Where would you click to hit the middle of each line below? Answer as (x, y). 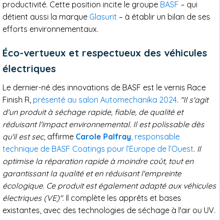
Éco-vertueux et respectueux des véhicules (105, 53)
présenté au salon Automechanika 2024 (105, 100)
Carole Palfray (103, 137)
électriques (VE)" (32, 198)
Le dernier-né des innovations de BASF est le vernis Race (104, 88)
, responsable (155, 137)
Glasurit (103, 17)
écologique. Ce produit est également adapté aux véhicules (109, 186)
